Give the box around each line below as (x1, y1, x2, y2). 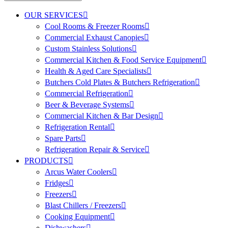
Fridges (45, 179, 69, 188)
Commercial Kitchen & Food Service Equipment (45, 55, 202, 65)
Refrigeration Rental (45, 123, 110, 132)
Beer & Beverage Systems (45, 100, 129, 109)
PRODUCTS (24, 156, 68, 165)
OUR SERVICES (24, 11, 83, 20)
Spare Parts (45, 134, 81, 143)
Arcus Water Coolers (45, 167, 112, 177)
